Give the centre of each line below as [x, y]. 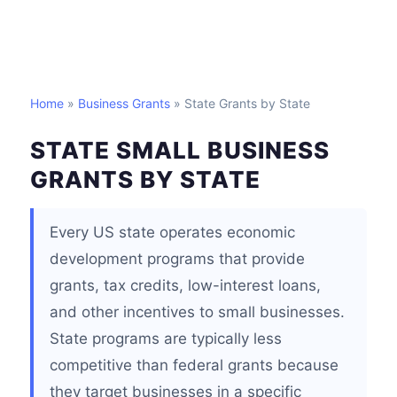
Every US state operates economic [172, 232]
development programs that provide [177, 259]
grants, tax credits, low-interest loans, [185, 285]
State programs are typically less [166, 339]
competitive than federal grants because [194, 365]
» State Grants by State [240, 103]
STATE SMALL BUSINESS [180, 150]
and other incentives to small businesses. [197, 312]
